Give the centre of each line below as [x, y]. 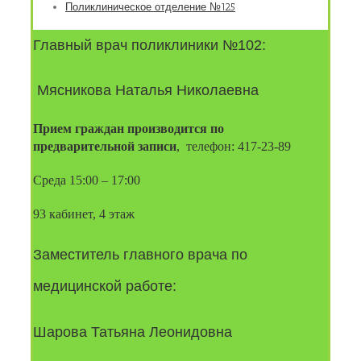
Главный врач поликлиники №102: [149, 45]
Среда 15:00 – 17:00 [87, 180]
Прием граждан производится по [129, 129]
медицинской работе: [105, 286]
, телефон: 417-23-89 [234, 147]
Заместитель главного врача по [140, 255]
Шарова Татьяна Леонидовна [135, 332]
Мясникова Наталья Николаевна [146, 90]
